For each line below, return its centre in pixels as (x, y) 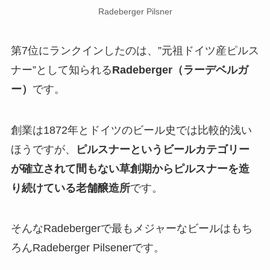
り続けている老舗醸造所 (70, 188)
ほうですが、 (43, 149)
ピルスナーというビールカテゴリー (162, 149)
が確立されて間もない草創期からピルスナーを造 (130, 168)
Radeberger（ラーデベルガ (180, 70)
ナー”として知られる (61, 70)
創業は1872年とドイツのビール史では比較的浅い (131, 130)
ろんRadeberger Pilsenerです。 (87, 248)
